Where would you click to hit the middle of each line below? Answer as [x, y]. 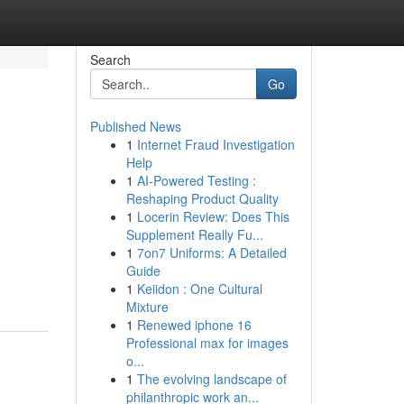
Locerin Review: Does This [213, 216]
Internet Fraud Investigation [216, 144]
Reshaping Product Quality [202, 198]
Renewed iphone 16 [194, 325]
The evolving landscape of [211, 379]
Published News [135, 126]
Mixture [147, 307]
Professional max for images [207, 343]
